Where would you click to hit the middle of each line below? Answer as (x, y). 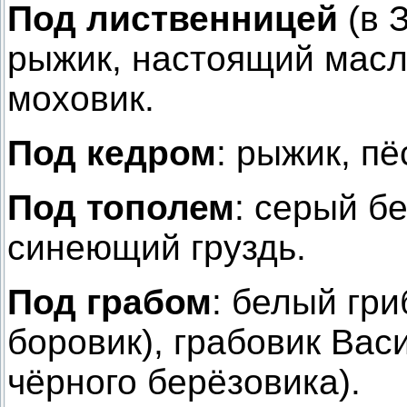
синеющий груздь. (157, 248)
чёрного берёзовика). (184, 382)
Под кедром (112, 154)
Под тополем (121, 208)
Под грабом (109, 303)
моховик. (81, 99)
